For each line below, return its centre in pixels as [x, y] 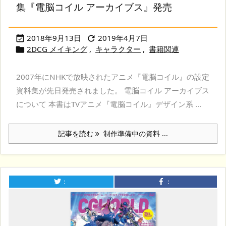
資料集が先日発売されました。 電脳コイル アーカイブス [113, 91]
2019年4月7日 [123, 38]
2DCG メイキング [57, 49]
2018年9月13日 [54, 38]
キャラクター [118, 49]
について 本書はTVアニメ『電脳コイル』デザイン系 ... [109, 104]
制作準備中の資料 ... [134, 134]
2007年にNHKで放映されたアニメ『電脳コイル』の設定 [113, 77]
